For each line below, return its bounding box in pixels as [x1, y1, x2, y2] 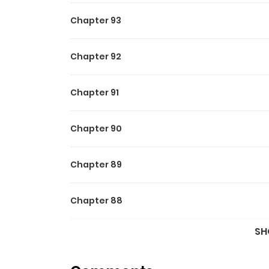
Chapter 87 [70, 231, 122, 243]
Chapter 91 [70, 86, 119, 98]
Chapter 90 [70, 122, 122, 134]
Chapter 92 [70, 50, 121, 62]
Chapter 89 [70, 159, 122, 171]
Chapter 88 [70, 195, 122, 207]
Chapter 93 [70, 14, 121, 26]
